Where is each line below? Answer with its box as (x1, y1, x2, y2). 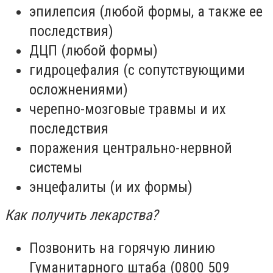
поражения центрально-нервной (29, 140, 232, 157)
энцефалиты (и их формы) (29, 179, 193, 196)
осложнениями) (29, 81, 128, 99)
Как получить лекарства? (5, 207, 158, 224)
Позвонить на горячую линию (29, 239, 215, 257)
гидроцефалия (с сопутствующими (29, 62, 245, 79)
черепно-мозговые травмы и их (29, 101, 226, 118)
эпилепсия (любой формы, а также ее (29, 3, 263, 21)
